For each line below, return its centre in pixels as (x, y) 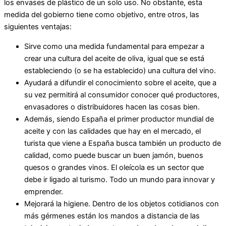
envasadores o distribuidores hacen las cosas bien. (112, 107)
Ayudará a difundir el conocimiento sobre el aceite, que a (120, 82)
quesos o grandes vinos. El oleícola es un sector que (114, 167)
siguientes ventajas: (38, 27)
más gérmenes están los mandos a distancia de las (112, 216)
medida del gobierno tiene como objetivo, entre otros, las (102, 15)
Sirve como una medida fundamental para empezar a (114, 46)
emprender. (44, 191)
